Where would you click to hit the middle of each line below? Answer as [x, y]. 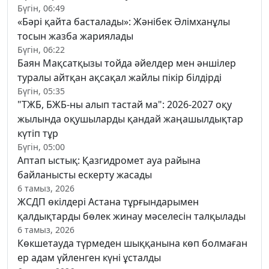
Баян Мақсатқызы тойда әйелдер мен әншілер [127, 63]
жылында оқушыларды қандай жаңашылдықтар [130, 119]
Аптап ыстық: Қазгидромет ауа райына [109, 160]
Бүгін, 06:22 [41, 49]
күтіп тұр [38, 133]
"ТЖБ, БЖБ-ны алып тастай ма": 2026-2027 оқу [125, 104]
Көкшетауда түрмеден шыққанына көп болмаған [132, 243]
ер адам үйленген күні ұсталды [89, 257]
